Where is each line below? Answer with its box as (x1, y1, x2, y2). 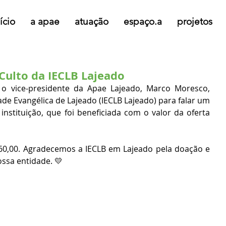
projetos (177, 16, 212, 27)
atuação (75, 16, 108, 27)
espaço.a (124, 16, 162, 27)
